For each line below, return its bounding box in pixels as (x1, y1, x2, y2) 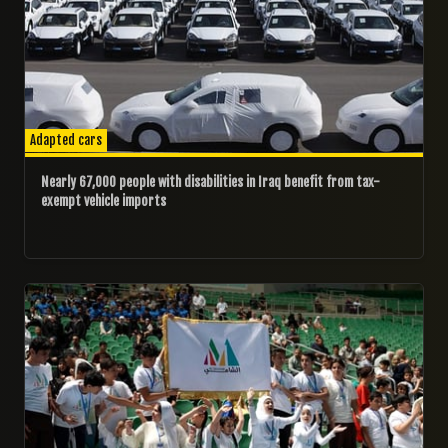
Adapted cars (30, 131, 102, 148)
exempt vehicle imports (41, 192, 166, 209)
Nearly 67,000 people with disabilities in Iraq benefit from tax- (41, 173, 380, 190)
